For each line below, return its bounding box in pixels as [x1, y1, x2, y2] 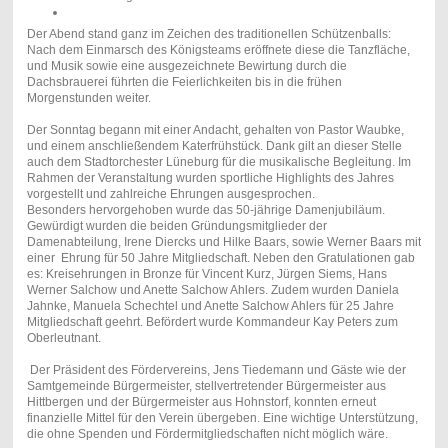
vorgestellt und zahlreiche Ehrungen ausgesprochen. [26, 186, 315, 201]
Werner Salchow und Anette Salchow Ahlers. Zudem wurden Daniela [26, 282, 399, 297]
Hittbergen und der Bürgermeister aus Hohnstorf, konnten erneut [26, 394, 376, 409]
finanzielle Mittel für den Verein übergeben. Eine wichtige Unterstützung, [26, 410, 418, 425]
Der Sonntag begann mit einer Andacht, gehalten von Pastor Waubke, [26, 122, 404, 137]
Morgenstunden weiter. [26, 90, 151, 105]
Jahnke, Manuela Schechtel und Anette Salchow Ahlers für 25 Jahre [26, 298, 394, 313]
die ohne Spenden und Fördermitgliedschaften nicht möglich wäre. [26, 426, 388, 441]
